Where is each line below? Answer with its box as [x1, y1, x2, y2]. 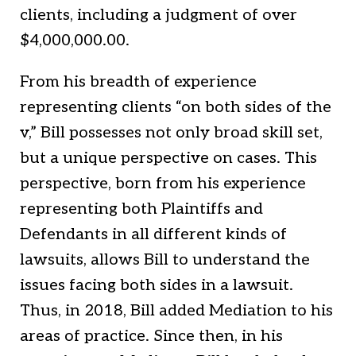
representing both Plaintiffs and [20, 199, 263, 219]
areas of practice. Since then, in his [20, 327, 283, 346]
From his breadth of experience [20, 72, 257, 91]
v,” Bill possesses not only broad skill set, [20, 123, 323, 142]
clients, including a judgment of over [20, 6, 297, 25]
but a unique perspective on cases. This [20, 149, 317, 168]
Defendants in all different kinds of [20, 225, 287, 244]
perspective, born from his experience [20, 174, 306, 193]
